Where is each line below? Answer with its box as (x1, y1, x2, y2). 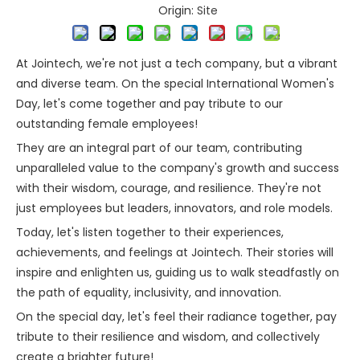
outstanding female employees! (16, 116, 198, 133)
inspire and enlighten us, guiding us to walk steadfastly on (16, 264, 339, 281)
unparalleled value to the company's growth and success (16, 160, 339, 177)
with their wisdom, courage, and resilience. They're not (16, 180, 321, 197)
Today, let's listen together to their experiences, (16, 224, 284, 241)
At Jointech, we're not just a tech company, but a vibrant (16, 55, 337, 72)
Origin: (142, 2, 197, 19)
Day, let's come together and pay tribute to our (16, 96, 283, 112)
